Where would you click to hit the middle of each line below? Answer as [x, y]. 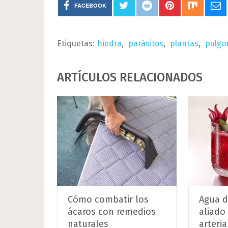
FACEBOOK [90, 5]
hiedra [109, 44]
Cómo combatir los [108, 199]
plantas [184, 44]
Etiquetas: [76, 44]
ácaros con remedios [112, 211]
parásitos [146, 44]
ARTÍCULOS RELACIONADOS [130, 77]
